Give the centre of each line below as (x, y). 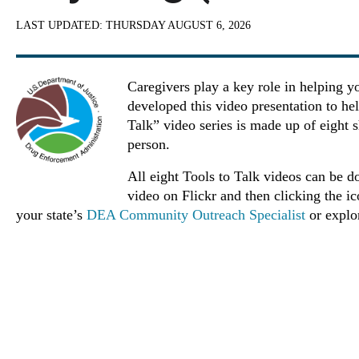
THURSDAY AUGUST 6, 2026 (178, 25)
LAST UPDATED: (61, 25)
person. (149, 144)
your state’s (51, 215)
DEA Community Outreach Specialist (196, 215)
